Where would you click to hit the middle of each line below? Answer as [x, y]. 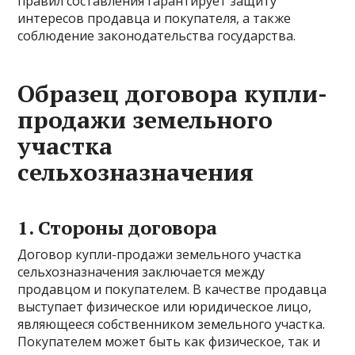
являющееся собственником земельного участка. [172, 324]
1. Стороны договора [118, 227]
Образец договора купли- [173, 94]
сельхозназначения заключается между [141, 272]
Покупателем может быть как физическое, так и [169, 342]
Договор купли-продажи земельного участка [160, 254]
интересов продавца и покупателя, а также [155, 18]
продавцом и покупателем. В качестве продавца [172, 289]
